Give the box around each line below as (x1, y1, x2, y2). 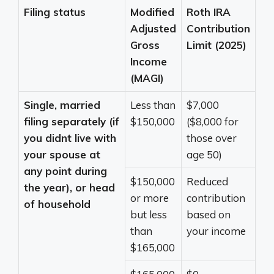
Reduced (187, 174, 228, 188)
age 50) (187, 147, 222, 161)
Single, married (24, 98, 100, 111)
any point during (24, 164, 107, 177)
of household (24, 197, 91, 210)
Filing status (24, 5, 86, 18)
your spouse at (24, 147, 100, 161)
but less (130, 207, 167, 221)
